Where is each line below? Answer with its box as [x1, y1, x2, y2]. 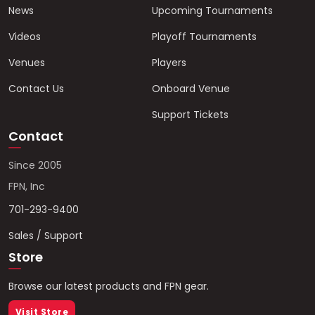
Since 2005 [8, 158, 62, 172]
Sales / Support [8, 229, 83, 243]
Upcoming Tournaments [152, 4, 273, 18]
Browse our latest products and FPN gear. [8, 279, 209, 293]
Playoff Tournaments [152, 30, 257, 44]
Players [152, 56, 186, 70]
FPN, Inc [8, 179, 45, 193]
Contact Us [8, 82, 64, 96]
